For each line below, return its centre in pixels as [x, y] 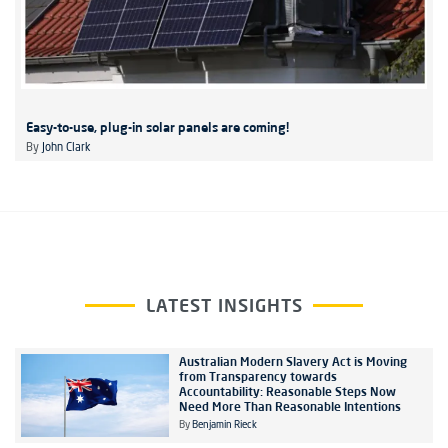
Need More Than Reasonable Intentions [289, 406]
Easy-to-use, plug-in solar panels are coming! [157, 126]
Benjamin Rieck [224, 424]
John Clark [66, 147]
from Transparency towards [257, 376]
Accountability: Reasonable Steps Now [287, 391]
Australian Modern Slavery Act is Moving [292, 361]
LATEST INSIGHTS [224, 304]
